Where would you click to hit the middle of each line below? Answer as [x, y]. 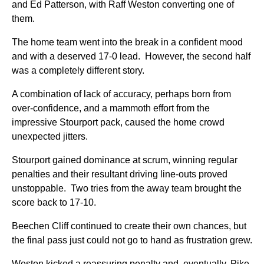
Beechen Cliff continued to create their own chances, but [129, 226]
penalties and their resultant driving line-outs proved [120, 174]
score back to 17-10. [54, 202]
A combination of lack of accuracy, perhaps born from [121, 94]
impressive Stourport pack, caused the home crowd [118, 122]
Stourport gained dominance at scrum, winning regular [125, 160]
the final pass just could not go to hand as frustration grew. [132, 240]
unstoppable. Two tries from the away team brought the [127, 188]
